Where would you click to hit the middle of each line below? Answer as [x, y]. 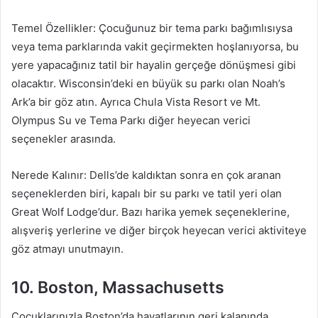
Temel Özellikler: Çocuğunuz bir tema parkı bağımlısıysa [152, 28]
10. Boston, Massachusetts [118, 287]
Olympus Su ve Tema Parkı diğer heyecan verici [131, 120]
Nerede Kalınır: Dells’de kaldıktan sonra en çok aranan [146, 175]
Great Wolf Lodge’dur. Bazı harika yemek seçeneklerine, [150, 212]
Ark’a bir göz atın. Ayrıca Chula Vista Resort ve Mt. [136, 102]
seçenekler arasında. [64, 139]
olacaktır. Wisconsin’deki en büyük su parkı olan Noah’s [148, 83]
